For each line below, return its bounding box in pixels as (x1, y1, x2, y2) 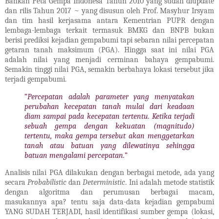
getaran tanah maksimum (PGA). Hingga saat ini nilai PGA (5, 45, 214, 54)
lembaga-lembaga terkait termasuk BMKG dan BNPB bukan (5, 25, 214, 35)
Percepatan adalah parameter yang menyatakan (27, 92, 195, 101)
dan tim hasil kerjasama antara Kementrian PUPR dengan (5, 16, 214, 25)
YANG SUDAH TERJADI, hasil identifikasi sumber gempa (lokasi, (5, 207, 214, 217)
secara (5, 178, 28, 187)
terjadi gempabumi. (5, 74, 66, 84)
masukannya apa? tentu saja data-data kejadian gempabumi (5, 197, 214, 207)
